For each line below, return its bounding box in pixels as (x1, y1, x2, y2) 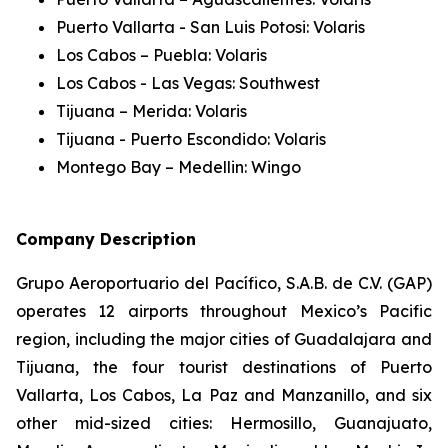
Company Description (16, 229, 196, 249)
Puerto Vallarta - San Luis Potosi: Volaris (56, 17, 365, 37)
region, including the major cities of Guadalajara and (16, 329, 432, 349)
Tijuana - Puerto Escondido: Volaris (56, 129, 326, 149)
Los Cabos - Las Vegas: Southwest (56, 73, 320, 93)
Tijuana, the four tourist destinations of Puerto (16, 357, 432, 377)
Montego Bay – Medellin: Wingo (56, 157, 301, 177)
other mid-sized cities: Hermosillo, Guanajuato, (16, 413, 432, 433)
